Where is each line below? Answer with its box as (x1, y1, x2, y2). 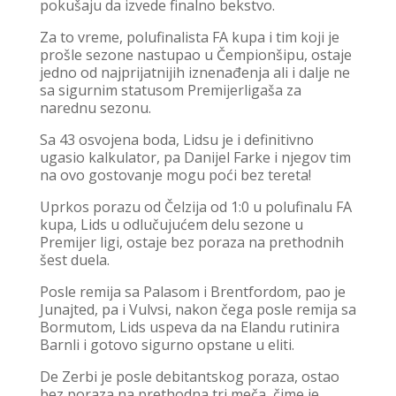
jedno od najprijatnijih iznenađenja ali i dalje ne (39, 62, 350, 82)
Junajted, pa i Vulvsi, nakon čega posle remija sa (39, 299, 356, 319)
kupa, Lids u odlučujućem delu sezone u (39, 214, 303, 234)
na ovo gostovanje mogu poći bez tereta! (39, 164, 311, 185)
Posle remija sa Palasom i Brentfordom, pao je (39, 281, 346, 301)
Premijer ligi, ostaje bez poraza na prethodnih (39, 232, 344, 252)
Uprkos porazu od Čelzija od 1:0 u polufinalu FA (39, 196, 352, 217)
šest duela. (39, 249, 110, 270)
